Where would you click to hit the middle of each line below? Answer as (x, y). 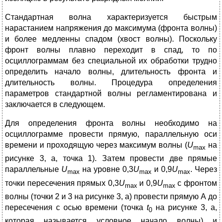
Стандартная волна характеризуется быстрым (111, 17)
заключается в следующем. (55, 105)
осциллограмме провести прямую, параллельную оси (111, 134)
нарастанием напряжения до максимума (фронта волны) (111, 28)
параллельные (33, 169)
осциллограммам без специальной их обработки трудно (111, 61)
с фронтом (196, 183)
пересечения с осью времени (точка (76, 207)
